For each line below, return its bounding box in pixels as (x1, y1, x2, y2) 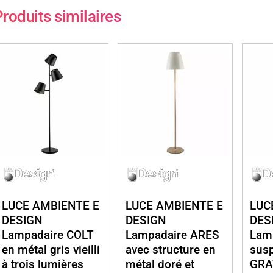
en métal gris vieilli (1, 242, 100, 257)
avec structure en (126, 242, 216, 257)
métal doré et (126, 257, 195, 271)
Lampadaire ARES (126, 227, 220, 242)
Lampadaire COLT (1, 227, 94, 242)
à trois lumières (1, 257, 83, 271)
